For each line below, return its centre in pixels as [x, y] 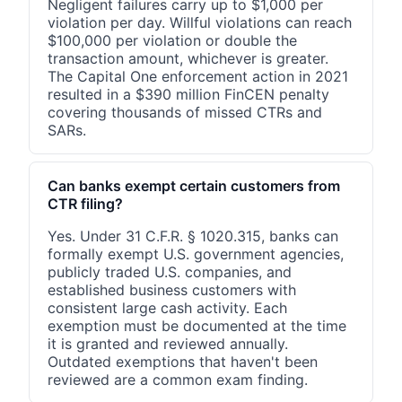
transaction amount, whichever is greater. [188, 58]
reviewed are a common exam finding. [178, 379]
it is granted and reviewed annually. [168, 343]
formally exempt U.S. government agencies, [196, 253]
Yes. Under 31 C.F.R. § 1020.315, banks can [193, 236]
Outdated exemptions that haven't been [183, 361]
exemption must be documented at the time [197, 325]
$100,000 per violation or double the [172, 40]
